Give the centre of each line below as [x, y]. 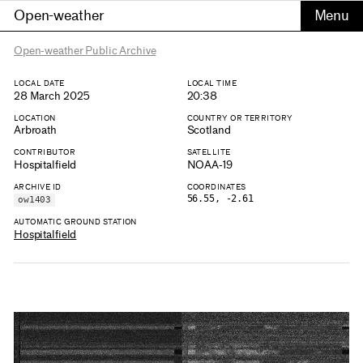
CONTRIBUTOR [45, 152]
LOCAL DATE [39, 83]
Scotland [209, 130]
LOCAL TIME [212, 83]
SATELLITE [209, 152]
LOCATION [35, 117]
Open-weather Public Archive [85, 51]
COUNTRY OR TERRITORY [240, 117]
